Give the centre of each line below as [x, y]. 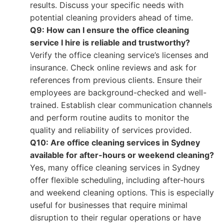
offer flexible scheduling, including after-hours [117, 180]
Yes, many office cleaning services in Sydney [115, 167]
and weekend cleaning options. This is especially [122, 192]
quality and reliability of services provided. [111, 130]
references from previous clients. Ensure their [116, 80]
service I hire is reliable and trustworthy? [110, 42]
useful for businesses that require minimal [109, 205]
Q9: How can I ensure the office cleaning [109, 30]
